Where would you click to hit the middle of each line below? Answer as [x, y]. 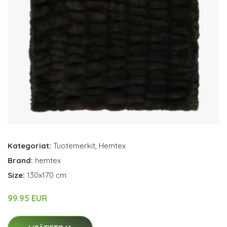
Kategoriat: [29, 145]
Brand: [21, 160]
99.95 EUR [27, 198]
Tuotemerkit [74, 145]
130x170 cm [47, 175]
